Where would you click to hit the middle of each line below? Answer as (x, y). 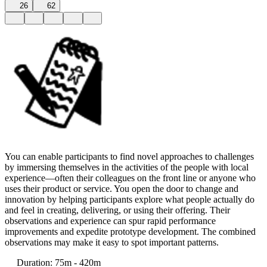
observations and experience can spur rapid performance (110, 221)
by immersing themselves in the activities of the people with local (127, 167)
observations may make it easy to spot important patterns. (112, 242)
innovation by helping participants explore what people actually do (130, 199)
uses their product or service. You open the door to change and (122, 188)
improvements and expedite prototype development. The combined (130, 231)
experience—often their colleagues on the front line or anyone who (130, 178)
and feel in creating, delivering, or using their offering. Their (117, 210)
